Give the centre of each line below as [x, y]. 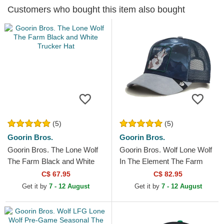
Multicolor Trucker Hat [155, 173]
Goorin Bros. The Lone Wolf [53, 150]
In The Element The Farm [161, 161]
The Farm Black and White [51, 161]
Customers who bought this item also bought [96, 10]
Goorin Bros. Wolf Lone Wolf [166, 150]
